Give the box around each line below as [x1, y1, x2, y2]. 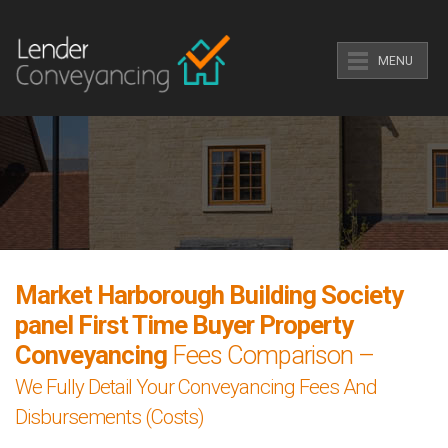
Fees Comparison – [167, 340, 374, 370]
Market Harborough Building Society [15, 280, 403, 310]
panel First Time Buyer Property [15, 310, 353, 340]
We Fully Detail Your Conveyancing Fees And [15, 375, 377, 399]
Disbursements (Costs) [15, 405, 204, 429]
